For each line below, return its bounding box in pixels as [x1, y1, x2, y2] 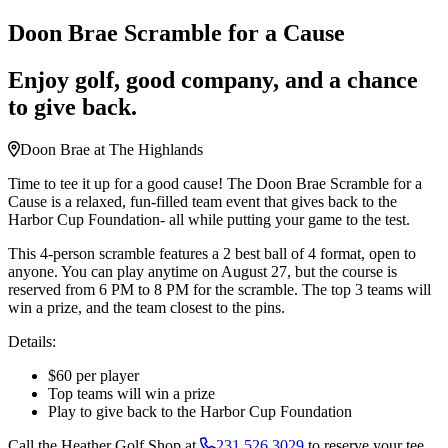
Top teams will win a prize [48, 384, 215, 402]
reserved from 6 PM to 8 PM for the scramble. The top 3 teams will [8, 280, 431, 298]
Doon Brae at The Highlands [20, 140, 203, 158]
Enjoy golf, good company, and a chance [8, 66, 418, 93]
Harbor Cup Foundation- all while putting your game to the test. [8, 210, 410, 228]
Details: [8, 332, 56, 350]
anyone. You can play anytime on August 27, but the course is [8, 262, 397, 280]
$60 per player [48, 366, 139, 384]
